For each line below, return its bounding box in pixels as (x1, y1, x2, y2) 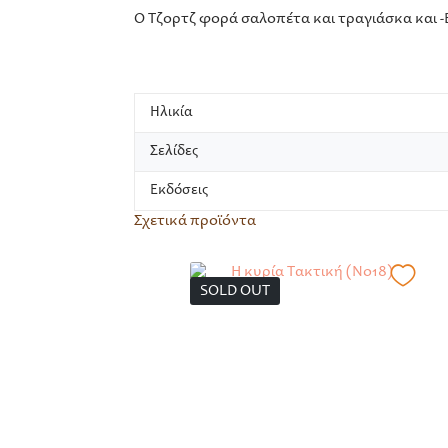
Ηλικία (150, 104, 194, 120)
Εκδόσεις (150, 182, 209, 198)
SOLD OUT (200, 282, 271, 299)
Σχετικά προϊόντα (134, 212, 257, 229)
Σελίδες (150, 143, 199, 159)
